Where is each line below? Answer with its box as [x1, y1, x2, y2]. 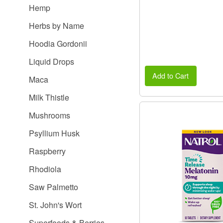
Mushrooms [29, 110, 70, 121]
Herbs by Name [29, 20, 84, 31]
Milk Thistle [29, 92, 69, 103]
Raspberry [29, 145, 66, 157]
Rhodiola [29, 163, 61, 175]
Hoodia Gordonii [29, 38, 87, 49]
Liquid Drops [29, 56, 74, 67]
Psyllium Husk [29, 127, 80, 139]
